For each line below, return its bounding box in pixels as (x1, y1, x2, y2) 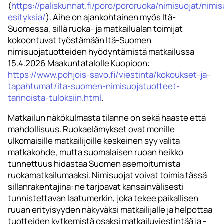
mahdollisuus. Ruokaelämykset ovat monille (8, 123, 175, 135)
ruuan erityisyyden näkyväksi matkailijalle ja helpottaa (8, 204, 212, 216)
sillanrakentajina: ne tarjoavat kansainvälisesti (8, 181, 184, 193)
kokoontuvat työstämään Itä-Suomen (8, 34, 151, 46)
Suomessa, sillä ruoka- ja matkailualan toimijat (8, 23, 183, 35)
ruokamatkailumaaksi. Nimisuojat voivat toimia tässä (8, 169, 207, 181)
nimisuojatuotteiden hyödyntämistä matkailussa (8, 46, 194, 58)
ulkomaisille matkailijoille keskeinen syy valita (8, 135, 180, 147)
